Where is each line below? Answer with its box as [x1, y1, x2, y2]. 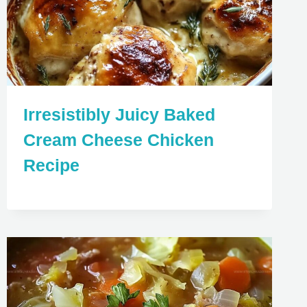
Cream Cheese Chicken [23, 130, 214, 149]
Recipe [23, 155, 79, 175]
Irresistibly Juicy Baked [23, 104, 215, 124]
